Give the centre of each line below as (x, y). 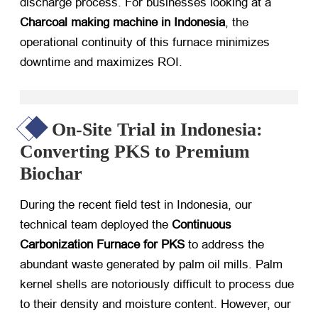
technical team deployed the (96, 224)
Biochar (51, 173)
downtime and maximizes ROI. (101, 62)
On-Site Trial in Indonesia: (157, 129)
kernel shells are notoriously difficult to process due (157, 284)
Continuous (202, 224)
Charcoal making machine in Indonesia (122, 22)
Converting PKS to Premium (135, 151)
